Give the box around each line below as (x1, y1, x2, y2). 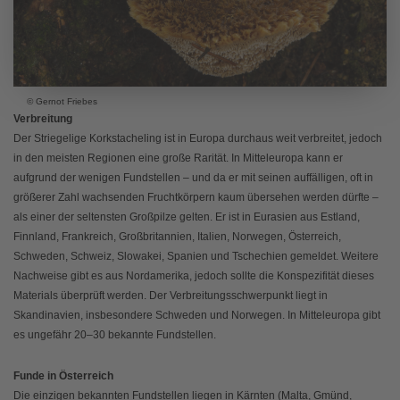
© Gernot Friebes (27, 96, 97, 107)
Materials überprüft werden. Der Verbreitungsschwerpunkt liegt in (13, 289, 328, 303)
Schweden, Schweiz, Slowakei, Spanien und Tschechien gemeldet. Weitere (13, 250, 379, 263)
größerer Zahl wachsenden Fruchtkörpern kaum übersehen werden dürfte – (13, 191, 379, 204)
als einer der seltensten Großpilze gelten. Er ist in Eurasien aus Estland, (13, 211, 360, 224)
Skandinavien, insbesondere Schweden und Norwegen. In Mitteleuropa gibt (13, 309, 380, 322)
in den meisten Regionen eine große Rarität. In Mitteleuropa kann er (13, 152, 343, 165)
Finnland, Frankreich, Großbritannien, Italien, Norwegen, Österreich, (13, 230, 341, 244)
